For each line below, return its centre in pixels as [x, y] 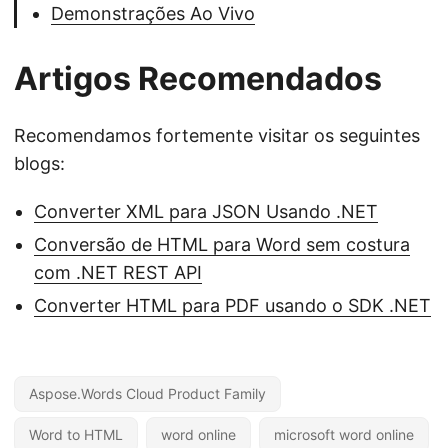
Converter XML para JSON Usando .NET [206, 211]
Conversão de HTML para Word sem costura [222, 244]
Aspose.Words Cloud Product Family [147, 393]
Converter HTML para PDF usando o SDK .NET [232, 305]
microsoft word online [344, 434]
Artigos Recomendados [198, 78]
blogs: [39, 163]
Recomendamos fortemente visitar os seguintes [217, 135]
